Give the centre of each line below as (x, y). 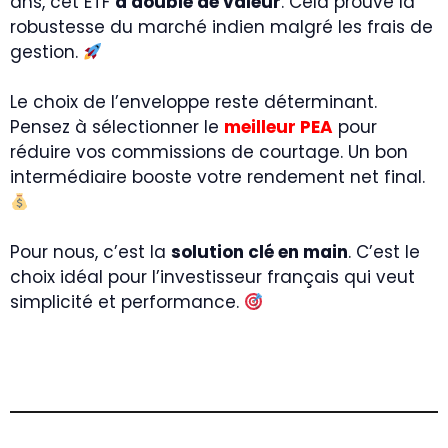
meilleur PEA (278, 127)
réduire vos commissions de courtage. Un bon (209, 152)
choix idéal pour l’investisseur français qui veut (212, 277)
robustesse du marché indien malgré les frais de (221, 27)
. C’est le (384, 252)
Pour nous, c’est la (90, 252)
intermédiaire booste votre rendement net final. (217, 177)
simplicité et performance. (127, 302)
